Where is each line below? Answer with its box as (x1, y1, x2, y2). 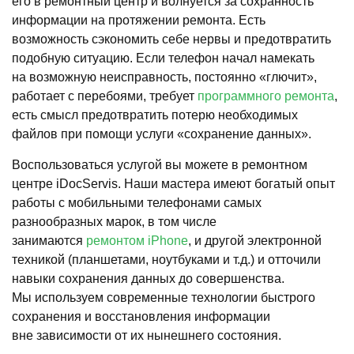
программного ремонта (198, 88, 334, 103)
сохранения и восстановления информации (12, 309, 270, 323)
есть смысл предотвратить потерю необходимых (12, 107, 298, 122)
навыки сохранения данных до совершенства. (12, 271, 284, 285)
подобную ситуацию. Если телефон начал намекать (12, 51, 314, 65)
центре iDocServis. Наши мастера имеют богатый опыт (12, 176, 335, 190)
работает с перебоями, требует (12, 88, 198, 103)
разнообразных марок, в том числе (12, 214, 217, 228)
